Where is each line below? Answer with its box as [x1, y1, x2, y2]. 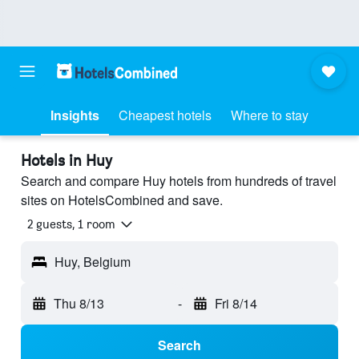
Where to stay [231, 106, 309, 124]
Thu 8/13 [54, 294, 104, 313]
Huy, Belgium [54, 252, 131, 272]
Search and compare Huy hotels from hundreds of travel [21, 171, 337, 190]
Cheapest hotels [119, 106, 212, 124]
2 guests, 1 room [27, 216, 115, 232]
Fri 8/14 [214, 294, 257, 313]
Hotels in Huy [21, 151, 112, 170]
